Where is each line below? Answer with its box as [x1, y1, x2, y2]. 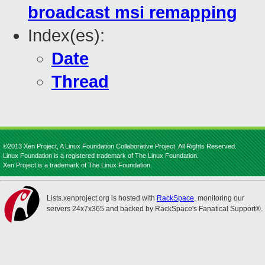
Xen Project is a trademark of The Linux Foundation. [3, 161, 152, 169]
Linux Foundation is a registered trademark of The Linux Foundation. [3, 152, 199, 159]
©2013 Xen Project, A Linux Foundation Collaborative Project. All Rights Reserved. [3, 143, 237, 150]
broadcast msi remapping [28, 3, 237, 22]
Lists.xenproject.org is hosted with [47, 194, 157, 202]
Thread [51, 72, 109, 92]
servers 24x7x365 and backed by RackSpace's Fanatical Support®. [47, 205, 263, 213]
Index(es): [28, 26, 105, 46]
